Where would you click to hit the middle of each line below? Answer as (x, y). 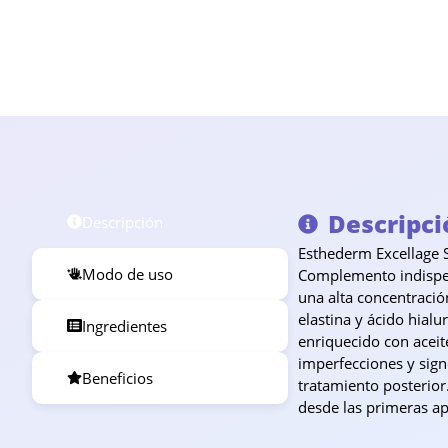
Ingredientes (124, 325)
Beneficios (117, 377)
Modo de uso (127, 273)
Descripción (122, 221)
